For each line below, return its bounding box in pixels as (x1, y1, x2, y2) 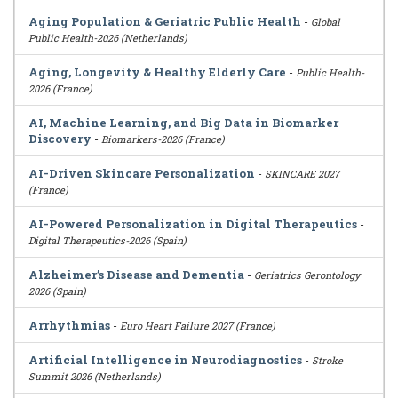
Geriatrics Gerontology (254, 268, 360, 282)
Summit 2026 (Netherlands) (28, 370, 161, 383)
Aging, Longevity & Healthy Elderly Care (28, 64, 286, 80)
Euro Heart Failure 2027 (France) (120, 319, 275, 332)
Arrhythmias (28, 317, 110, 333)
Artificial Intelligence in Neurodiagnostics (28, 352, 302, 368)
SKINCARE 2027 (265, 167, 339, 180)
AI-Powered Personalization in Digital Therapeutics (28, 216, 357, 232)
